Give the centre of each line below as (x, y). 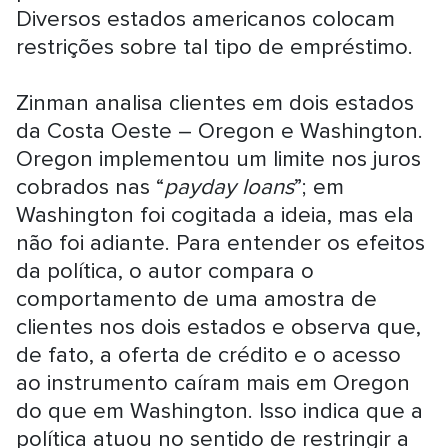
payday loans (229, 187)
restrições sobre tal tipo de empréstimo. (215, 47)
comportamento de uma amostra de (197, 299)
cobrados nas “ (90, 187)
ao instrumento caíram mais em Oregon (213, 383)
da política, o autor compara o (165, 271)
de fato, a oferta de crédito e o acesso (209, 355)
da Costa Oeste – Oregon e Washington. (220, 131)
